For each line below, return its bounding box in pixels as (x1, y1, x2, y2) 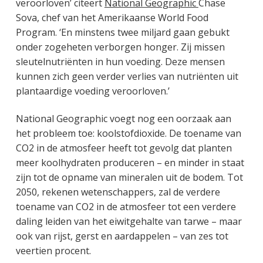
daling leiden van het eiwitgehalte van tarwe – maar (15, 215, 242, 228)
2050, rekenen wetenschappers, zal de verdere (15, 186, 220, 199)
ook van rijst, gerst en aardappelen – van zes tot (15, 230, 228, 243)
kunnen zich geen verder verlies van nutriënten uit (15, 70, 238, 83)
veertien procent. (15, 244, 91, 258)
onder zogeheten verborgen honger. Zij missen (15, 41, 225, 54)
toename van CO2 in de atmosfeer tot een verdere (15, 200, 236, 214)
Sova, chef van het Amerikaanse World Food (15, 11, 208, 25)
